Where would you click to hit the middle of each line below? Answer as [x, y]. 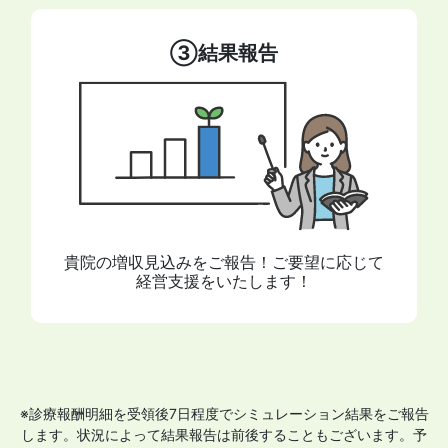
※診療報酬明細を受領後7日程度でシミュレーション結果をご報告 [224, 414]
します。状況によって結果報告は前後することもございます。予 [224, 435]
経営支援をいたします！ [224, 281]
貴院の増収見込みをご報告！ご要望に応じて [224, 262]
